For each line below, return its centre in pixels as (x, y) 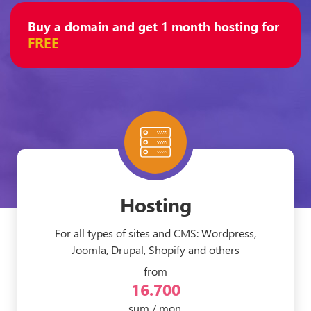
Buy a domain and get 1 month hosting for (153, 27)
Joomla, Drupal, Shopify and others (155, 250)
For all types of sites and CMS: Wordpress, (155, 233)
